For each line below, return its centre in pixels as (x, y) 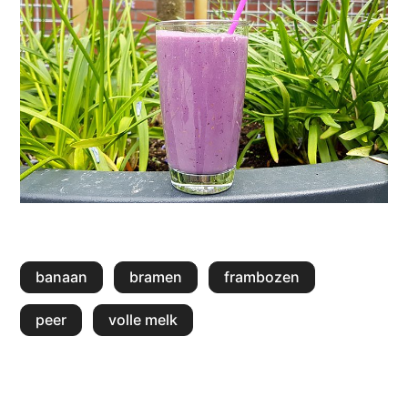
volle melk (143, 319)
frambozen (262, 276)
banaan (62, 276)
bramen (156, 276)
